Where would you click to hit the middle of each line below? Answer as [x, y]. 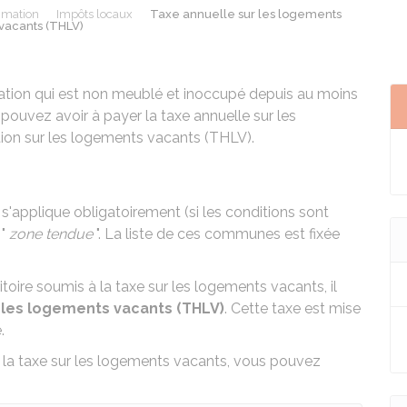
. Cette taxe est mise [293, 308]
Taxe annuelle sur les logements [246, 14]
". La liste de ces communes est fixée [216, 234]
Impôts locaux [94, 14]
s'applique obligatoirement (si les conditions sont [165, 212]
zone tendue [51, 234]
